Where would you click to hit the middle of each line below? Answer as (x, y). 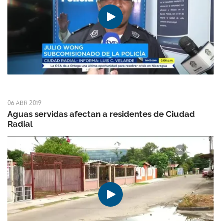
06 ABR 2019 (24, 103)
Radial (20, 124)
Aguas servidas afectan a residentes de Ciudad (101, 114)
